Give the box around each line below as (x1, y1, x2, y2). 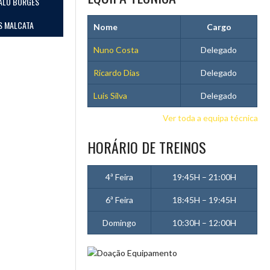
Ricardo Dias (93, 67, 140, 78)
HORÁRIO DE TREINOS (87, 136, 207, 158)
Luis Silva (93, 90, 128, 101)
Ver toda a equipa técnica (163, 113, 258, 123)
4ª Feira (105, 172, 134, 182)
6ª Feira (105, 195, 134, 205)
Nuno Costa (93, 45, 139, 55)
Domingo (102, 218, 137, 228)
